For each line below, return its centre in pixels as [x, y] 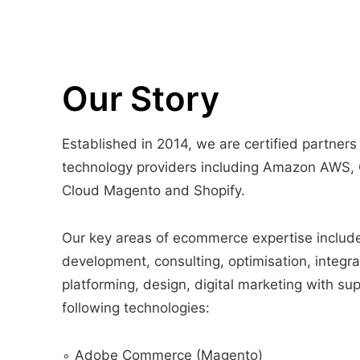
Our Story [141, 99]
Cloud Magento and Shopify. [153, 191]
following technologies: [136, 308]
